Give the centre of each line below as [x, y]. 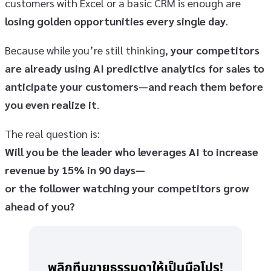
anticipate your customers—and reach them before [134, 87]
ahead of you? [40, 206]
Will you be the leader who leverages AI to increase [132, 152]
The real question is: [52, 134]
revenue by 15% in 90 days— [75, 170]
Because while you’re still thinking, [88, 50]
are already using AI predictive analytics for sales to [135, 68]
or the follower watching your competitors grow [127, 188]
